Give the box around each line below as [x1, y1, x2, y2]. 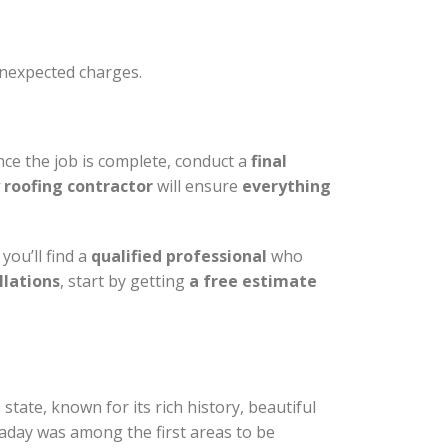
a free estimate [189, 270, 317, 292]
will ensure [153, 175, 242, 197]
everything [242, 175, 331, 197]
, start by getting [60, 270, 189, 292]
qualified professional [91, 245, 267, 267]
